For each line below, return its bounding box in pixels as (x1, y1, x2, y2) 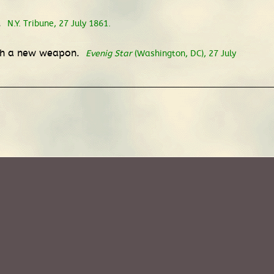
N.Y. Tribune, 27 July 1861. (7, 18, 111, 29)
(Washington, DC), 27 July (132, 48, 236, 59)
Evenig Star (86, 48, 132, 59)
